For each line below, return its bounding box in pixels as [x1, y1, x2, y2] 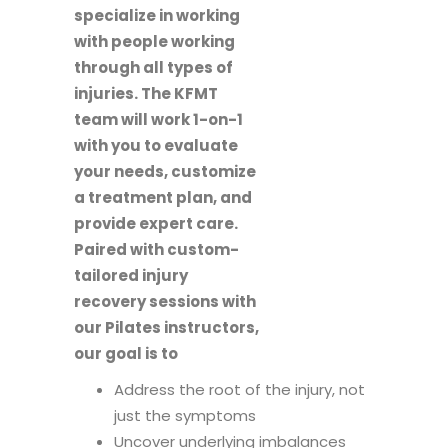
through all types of [74, 57, 233, 78]
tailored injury [74, 265, 188, 286]
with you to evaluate [74, 135, 238, 156]
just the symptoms [114, 405, 256, 426]
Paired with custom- [74, 239, 239, 260]
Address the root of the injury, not [114, 379, 365, 400]
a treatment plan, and [74, 187, 252, 208]
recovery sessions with [74, 291, 256, 312]
